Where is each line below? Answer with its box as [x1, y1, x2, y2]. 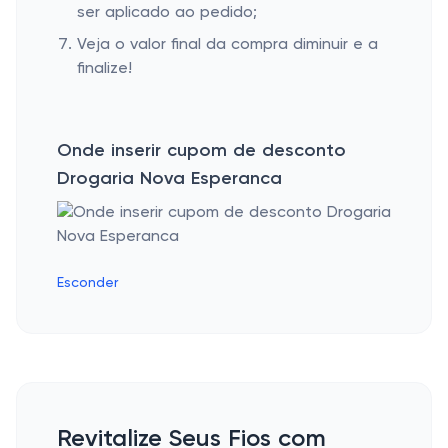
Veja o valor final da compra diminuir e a [77, 37, 378, 53]
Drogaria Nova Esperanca [57, 170, 282, 188]
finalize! [77, 61, 132, 77]
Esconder [57, 276, 118, 290]
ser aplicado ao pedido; [77, 5, 257, 21]
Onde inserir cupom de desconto [57, 142, 346, 160]
